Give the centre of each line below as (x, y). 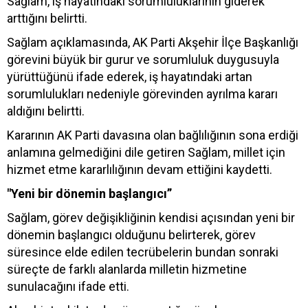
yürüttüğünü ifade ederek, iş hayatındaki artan (130, 76)
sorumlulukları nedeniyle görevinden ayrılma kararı (142, 93)
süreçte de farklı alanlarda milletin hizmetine (127, 269)
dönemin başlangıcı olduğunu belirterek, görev (131, 234)
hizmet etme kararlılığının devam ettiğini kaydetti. (140, 169)
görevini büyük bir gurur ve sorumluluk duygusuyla (143, 59)
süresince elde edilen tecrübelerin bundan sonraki (143, 252)
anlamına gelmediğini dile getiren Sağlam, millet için (146, 152)
